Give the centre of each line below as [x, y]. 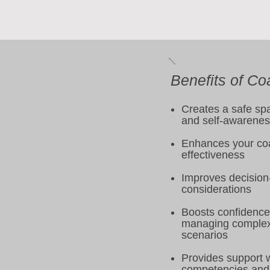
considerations [216, 189]
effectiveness [213, 155]
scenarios [205, 235]
